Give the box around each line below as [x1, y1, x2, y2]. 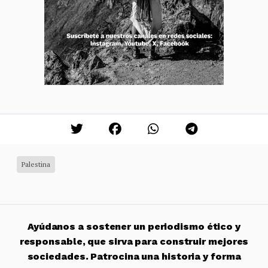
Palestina [22, 159, 50, 169]
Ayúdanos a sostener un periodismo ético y [27, 220, 241, 232]
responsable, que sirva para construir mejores [19, 235, 249, 247]
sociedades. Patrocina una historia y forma [27, 250, 241, 262]
